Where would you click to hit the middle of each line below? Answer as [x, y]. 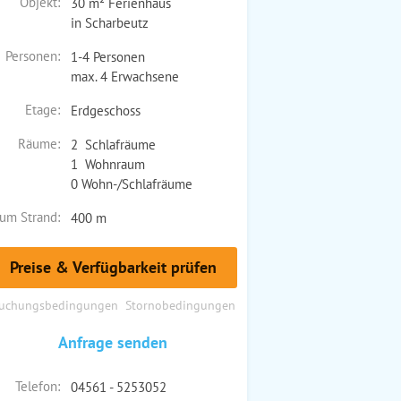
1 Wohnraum [107, 164]
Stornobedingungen [180, 304]
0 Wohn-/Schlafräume [131, 183]
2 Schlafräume [113, 144]
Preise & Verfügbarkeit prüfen [113, 267]
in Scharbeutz [109, 22]
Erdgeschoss [105, 110]
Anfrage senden [113, 342]
